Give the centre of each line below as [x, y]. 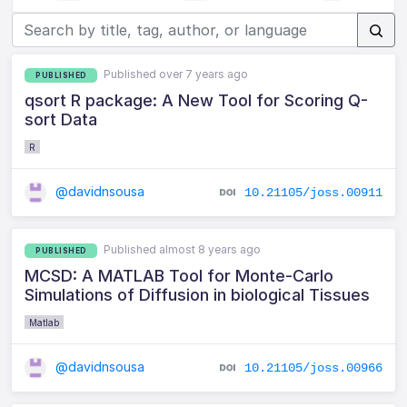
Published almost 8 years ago [183, 249]
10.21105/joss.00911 [313, 192]
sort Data [61, 119]
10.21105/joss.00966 [313, 367]
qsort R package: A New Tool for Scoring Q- [197, 100]
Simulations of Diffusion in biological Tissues [198, 294]
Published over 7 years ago [176, 74]
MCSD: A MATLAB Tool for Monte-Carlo [179, 275]
